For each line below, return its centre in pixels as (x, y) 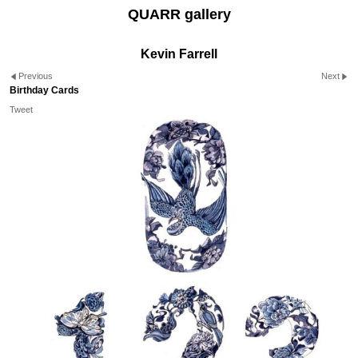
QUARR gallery (179, 14)
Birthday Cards (44, 90)
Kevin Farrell (179, 54)
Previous (36, 76)
